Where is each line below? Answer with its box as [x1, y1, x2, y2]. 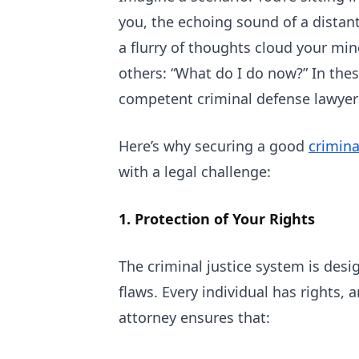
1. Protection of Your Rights [119, 209, 315, 228]
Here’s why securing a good [119, 136, 309, 155]
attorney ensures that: [119, 308, 270, 327]
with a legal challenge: [119, 162, 271, 181]
